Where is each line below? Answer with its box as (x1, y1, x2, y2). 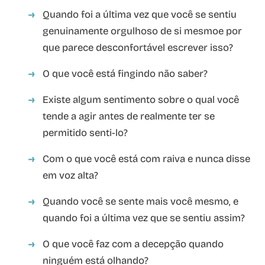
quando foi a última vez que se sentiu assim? (43, 211, 245, 224)
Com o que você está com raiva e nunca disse (43, 152, 250, 165)
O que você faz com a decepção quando (43, 237, 224, 250)
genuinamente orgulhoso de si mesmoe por (43, 24, 242, 37)
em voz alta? (43, 169, 98, 182)
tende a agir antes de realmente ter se (43, 109, 215, 122)
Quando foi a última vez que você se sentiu (43, 8, 237, 21)
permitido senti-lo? (43, 126, 128, 139)
